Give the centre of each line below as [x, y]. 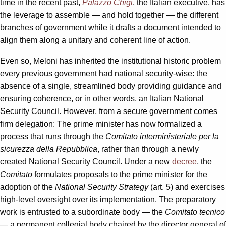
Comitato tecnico [195, 212]
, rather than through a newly [148, 149]
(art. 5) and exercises [187, 187]
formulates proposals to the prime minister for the [120, 174]
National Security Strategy [102, 187]
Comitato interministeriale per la [162, 136]
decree [184, 161]
